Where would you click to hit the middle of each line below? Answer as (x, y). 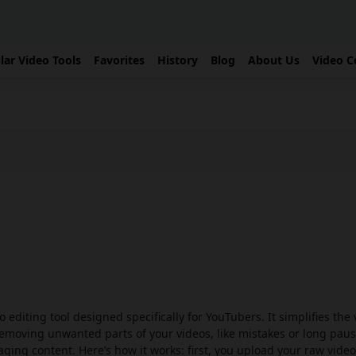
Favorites (119, 60)
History (178, 60)
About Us (274, 60)
